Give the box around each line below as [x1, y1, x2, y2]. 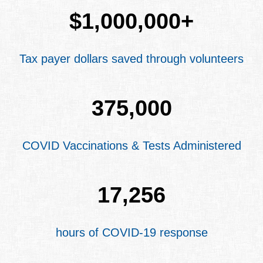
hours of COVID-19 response [55, 225, 208, 239]
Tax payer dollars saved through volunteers [19, 52, 244, 65]
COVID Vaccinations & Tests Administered [22, 139, 241, 152]
